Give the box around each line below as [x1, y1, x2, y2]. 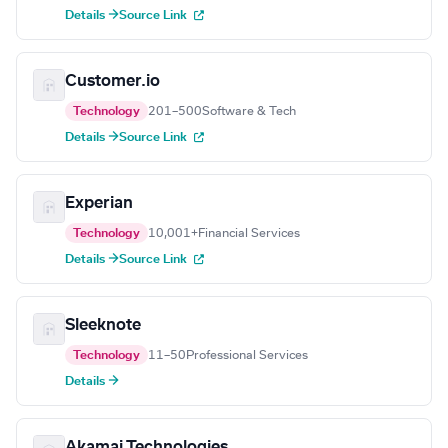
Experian [65, 195, 133, 212]
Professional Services [186, 349, 308, 362]
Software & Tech [202, 105, 296, 118]
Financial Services [198, 227, 300, 240]
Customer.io [65, 73, 160, 90]
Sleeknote [65, 317, 141, 334]
